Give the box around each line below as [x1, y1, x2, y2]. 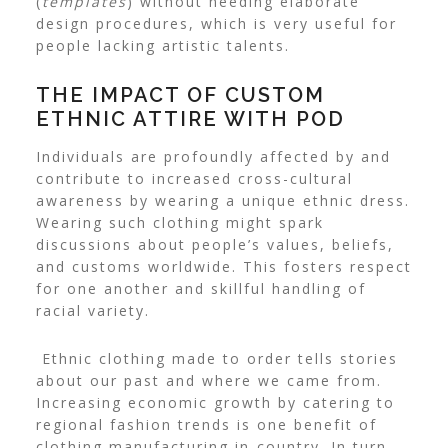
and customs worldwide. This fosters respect [35, 257, 412, 277]
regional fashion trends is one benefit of [35, 415, 377, 435]
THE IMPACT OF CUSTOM [35, 83, 325, 108]
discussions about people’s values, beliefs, [35, 235, 394, 255]
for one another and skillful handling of [35, 279, 366, 299]
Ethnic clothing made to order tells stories [41, 349, 398, 369]
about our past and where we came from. [35, 371, 382, 391]
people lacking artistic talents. [35, 36, 290, 56]
